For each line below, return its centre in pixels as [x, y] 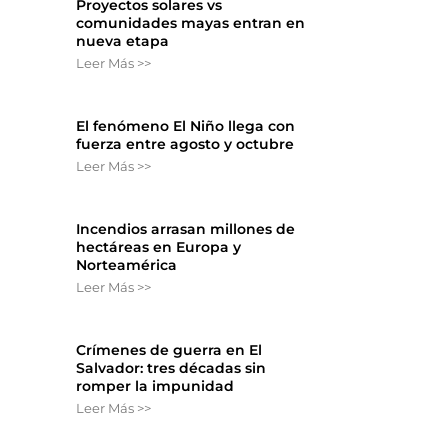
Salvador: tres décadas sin [171, 368]
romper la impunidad [155, 386]
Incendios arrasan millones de [186, 229]
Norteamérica [127, 265]
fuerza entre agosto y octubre [185, 144]
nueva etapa [123, 41]
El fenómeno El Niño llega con [186, 126]
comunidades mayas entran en [191, 23]
